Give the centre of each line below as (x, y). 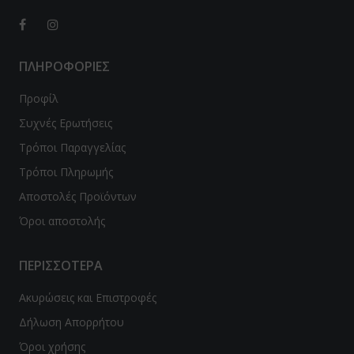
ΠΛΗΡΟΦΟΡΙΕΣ (64, 66)
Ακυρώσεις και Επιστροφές (88, 297)
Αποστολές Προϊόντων (78, 196)
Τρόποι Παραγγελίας (72, 147)
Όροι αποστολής (62, 220)
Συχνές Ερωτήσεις (66, 122)
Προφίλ (39, 98)
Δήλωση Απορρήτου (72, 322)
